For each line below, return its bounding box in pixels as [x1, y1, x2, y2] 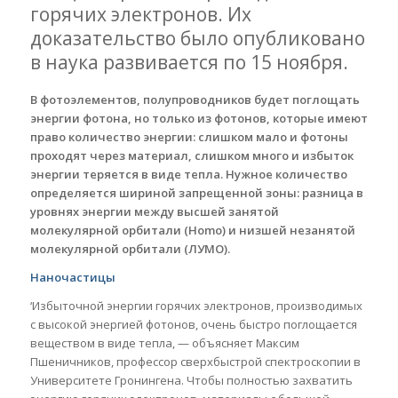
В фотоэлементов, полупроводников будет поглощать [29, 91, 360, 107]
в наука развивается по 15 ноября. [29, 49, 348, 75]
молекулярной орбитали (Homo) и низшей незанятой [29, 221, 355, 238]
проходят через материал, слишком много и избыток [29, 147, 354, 163]
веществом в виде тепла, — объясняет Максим [29, 334, 299, 351]
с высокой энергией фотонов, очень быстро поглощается [29, 315, 357, 332]
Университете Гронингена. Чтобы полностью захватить [29, 371, 353, 388]
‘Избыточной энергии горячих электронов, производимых [29, 297, 362, 314]
